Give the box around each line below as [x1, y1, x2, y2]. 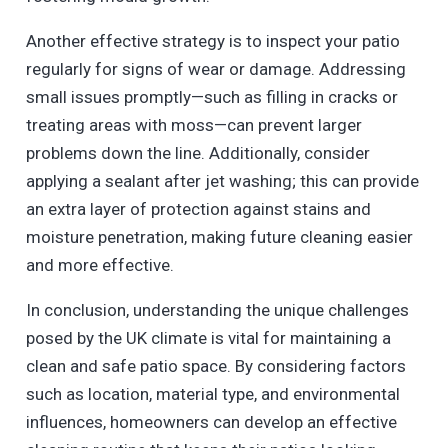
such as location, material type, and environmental [25, 384, 400, 405]
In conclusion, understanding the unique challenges [25, 300, 409, 321]
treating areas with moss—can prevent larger [25, 115, 362, 136]
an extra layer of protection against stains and [25, 199, 371, 220]
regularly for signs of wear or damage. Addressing [25, 59, 406, 80]
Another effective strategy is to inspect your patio [25, 31, 400, 52]
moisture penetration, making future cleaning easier [25, 227, 413, 248]
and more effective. [25, 255, 174, 276]
